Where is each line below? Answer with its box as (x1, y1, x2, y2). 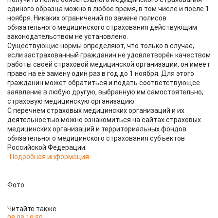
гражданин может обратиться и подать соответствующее (7, 79, 200, 87)
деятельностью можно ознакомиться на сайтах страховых (7, 116, 201, 124)
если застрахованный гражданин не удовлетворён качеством (7, 51, 211, 59)
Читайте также (7, 205, 56, 213)
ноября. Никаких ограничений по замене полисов (7, 14, 166, 22)
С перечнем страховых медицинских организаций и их (7, 107, 184, 114)
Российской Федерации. (7, 144, 87, 151)
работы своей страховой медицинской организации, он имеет (7, 60, 210, 68)
